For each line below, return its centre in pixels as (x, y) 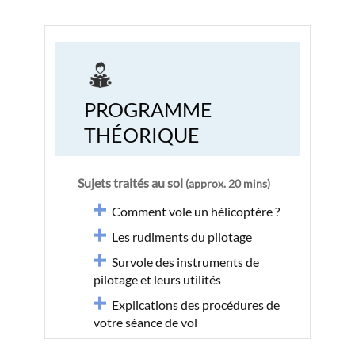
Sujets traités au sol (132, 183)
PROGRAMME (149, 109)
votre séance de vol (145, 322)
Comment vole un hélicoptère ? (196, 211)
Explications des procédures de (196, 305)
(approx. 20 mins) (228, 183)
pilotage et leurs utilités (157, 279)
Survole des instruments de (185, 262)
